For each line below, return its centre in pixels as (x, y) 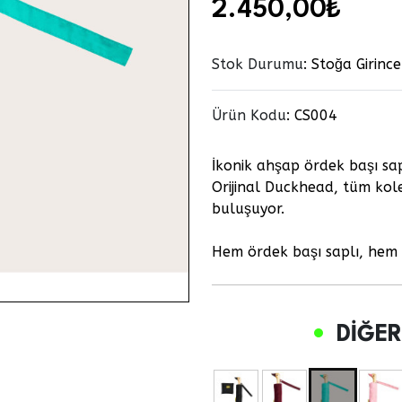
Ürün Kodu (249, 116)
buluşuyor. (248, 209)
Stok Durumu (258, 65)
